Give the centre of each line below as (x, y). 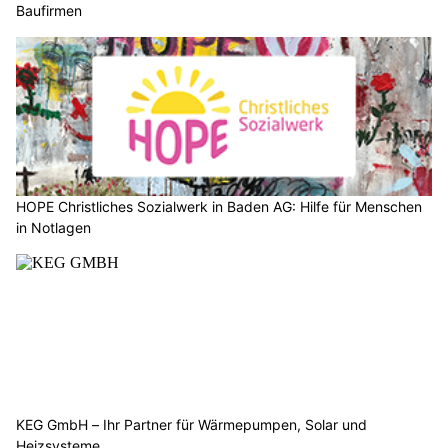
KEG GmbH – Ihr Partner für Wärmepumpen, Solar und (191, 424)
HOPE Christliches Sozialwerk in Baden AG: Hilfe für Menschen (219, 207)
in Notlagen (53, 228)
